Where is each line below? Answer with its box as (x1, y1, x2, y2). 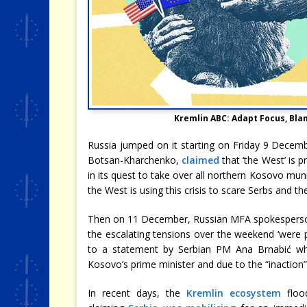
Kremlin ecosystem (186, 286, 282, 299)
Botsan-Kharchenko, (88, 153, 182, 167)
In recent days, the (88, 286, 187, 299)
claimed (182, 153, 220, 167)
